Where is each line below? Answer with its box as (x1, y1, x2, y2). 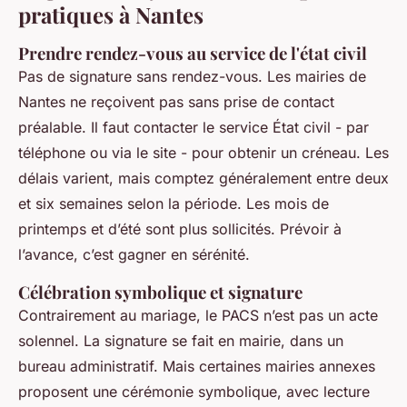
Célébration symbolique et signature (18, 281, 303, 304)
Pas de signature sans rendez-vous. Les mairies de (18, 67, 366, 86)
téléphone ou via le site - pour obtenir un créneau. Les (18, 144, 389, 163)
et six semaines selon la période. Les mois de (18, 194, 329, 213)
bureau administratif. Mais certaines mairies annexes (18, 357, 375, 376)
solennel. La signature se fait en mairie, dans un (18, 332, 343, 351)
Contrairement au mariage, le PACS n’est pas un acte (18, 306, 378, 325)
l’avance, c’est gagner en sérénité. (18, 245, 250, 264)
